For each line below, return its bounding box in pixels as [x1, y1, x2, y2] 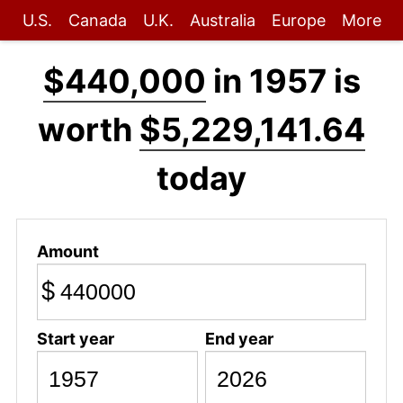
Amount [36, 241, 99, 261]
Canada [67, 11, 127, 30]
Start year [36, 328, 114, 348]
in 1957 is [205, 61, 361, 101]
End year [204, 328, 273, 348]
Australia [189, 11, 255, 30]
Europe [271, 11, 326, 30]
